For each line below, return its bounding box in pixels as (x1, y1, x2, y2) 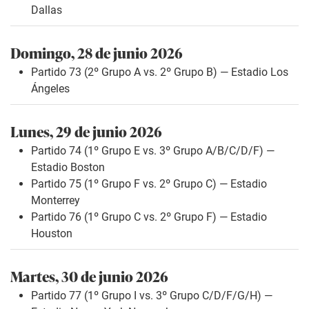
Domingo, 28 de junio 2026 (10, 41, 183, 63)
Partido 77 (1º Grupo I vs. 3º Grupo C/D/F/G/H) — (31, 289, 272, 303)
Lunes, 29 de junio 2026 (10, 120, 162, 142)
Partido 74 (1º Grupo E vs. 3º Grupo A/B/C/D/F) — (31, 144, 275, 158)
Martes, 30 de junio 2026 (10, 265, 168, 287)
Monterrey (31, 194, 80, 208)
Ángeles (31, 82, 70, 96)
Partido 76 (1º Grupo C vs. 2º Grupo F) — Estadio (31, 210, 267, 224)
